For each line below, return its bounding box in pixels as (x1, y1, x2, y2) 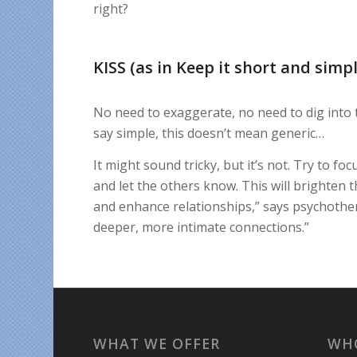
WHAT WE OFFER (93, 334, 221, 354)
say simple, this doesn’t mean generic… (93, 124, 325, 143)
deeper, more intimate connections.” (93, 218, 310, 236)
